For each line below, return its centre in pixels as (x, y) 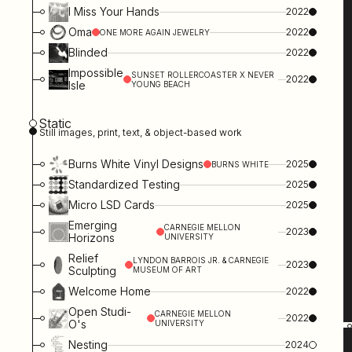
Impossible (96, 73)
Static (55, 124)
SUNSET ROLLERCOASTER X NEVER (203, 75)
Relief (84, 258)
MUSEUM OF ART (168, 270)
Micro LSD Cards (112, 205)
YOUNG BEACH (161, 84)
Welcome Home (110, 291)
